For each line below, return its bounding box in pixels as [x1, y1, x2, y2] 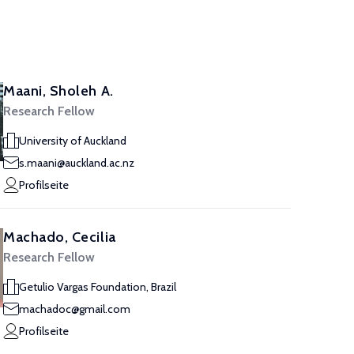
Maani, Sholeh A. [3, 82, 114, 100]
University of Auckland [19, 134, 126, 148]
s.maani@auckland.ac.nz [19, 156, 134, 170]
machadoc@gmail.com [19, 302, 130, 316]
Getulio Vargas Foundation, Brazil [19, 280, 176, 294]
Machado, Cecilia [3, 228, 116, 246]
